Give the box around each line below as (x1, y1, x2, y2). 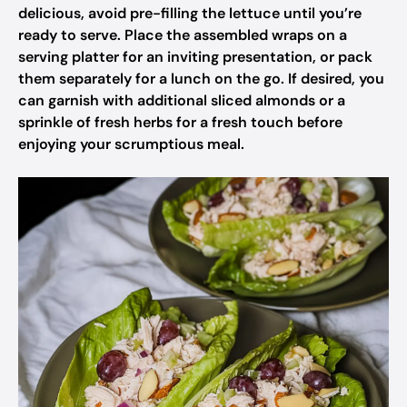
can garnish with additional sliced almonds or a (18, 91, 345, 110)
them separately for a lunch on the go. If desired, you (18, 69, 384, 88)
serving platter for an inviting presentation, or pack (18, 47, 372, 66)
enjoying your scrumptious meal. (18, 134, 244, 154)
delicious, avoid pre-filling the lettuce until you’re (18, 4, 362, 23)
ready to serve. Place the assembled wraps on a (18, 25, 347, 45)
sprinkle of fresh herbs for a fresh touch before (18, 113, 342, 132)
